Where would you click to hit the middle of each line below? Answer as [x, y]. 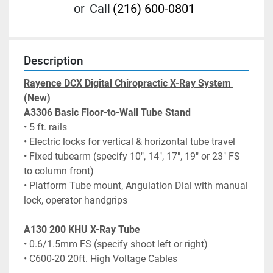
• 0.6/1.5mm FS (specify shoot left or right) [116, 244]
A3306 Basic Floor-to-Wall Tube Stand [107, 113]
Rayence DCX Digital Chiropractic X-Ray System [127, 83]
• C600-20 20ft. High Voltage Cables [101, 259]
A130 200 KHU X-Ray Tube [82, 230]
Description [54, 61]
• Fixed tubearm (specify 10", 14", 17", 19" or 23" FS [132, 157]
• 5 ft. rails [45, 127]
